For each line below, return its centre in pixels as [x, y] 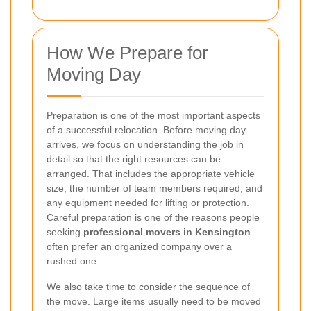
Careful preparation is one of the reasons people [153, 217]
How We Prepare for [127, 52]
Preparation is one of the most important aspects [153, 115]
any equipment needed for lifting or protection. [148, 202]
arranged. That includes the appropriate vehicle [151, 173]
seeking [65, 232]
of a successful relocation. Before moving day [146, 129]
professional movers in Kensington [167, 232]
